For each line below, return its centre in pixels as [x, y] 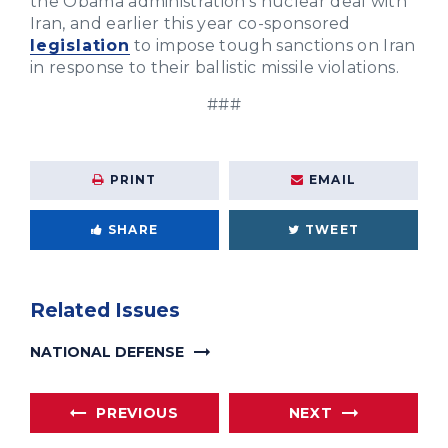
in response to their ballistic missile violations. [215, 67]
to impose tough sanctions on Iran [272, 45]
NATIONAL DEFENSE [107, 351]
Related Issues [105, 309]
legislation [80, 45]
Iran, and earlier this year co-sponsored [190, 23]
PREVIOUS [137, 413]
